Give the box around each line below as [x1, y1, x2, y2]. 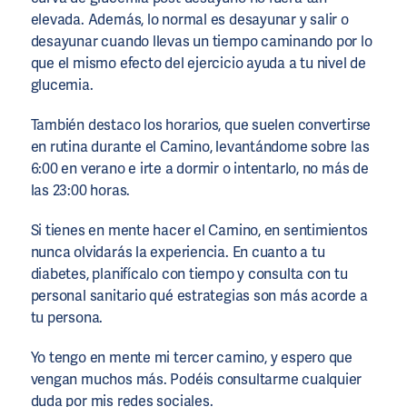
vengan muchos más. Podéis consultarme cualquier [30, 369, 362, 389]
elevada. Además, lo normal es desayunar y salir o [30, 9, 349, 29]
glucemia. [30, 74, 94, 94]
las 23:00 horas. [30, 180, 131, 200]
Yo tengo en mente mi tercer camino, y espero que [30, 347, 353, 367]
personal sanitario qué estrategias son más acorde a [30, 285, 368, 305]
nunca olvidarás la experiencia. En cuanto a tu [30, 242, 325, 262]
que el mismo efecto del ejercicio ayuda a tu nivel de [30, 53, 366, 73]
